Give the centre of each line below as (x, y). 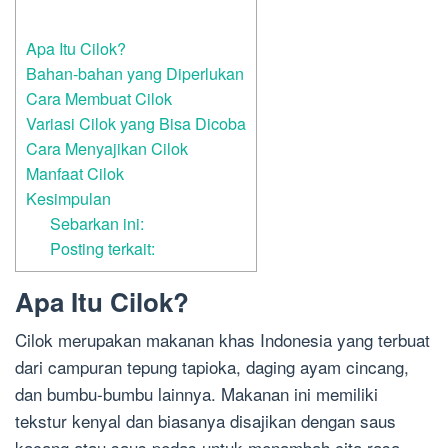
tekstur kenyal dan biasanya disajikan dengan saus (205, 421)
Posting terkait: (103, 248)
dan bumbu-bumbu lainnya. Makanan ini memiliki (196, 394)
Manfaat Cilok (75, 173)
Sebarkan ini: (97, 223)
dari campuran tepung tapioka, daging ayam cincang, (212, 367)
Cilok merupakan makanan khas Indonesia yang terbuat (222, 340)
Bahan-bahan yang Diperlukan (135, 73)
